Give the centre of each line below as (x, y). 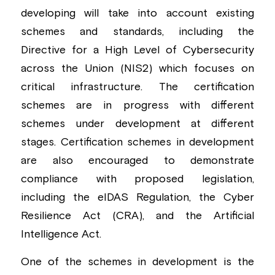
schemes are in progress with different (137, 106)
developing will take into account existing (137, 14)
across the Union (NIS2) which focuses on (137, 69)
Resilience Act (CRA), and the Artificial (137, 216)
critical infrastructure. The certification (137, 87)
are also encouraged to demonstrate (137, 161)
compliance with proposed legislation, (137, 179)
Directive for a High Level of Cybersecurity (137, 50)
